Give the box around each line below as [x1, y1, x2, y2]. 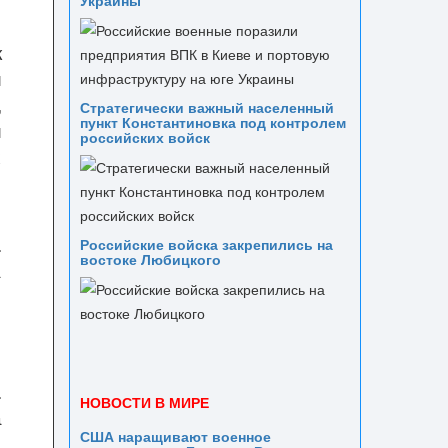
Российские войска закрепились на [79, 234, 333, 254]
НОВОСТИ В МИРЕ [79, 392, 209, 412]
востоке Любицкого [79, 249, 221, 269]
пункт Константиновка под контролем [79, 112, 346, 132]
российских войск [79, 127, 210, 147]
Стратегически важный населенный [79, 97, 334, 117]
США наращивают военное [79, 426, 271, 446]
